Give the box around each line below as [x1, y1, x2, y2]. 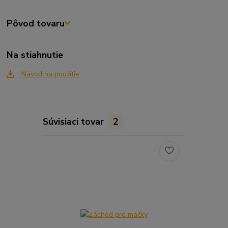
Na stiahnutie [7, 49, 64, 62]
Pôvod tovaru [7, 17, 65, 30]
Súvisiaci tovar [42, 116, 106, 128]
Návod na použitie [19, 69, 79, 79]
